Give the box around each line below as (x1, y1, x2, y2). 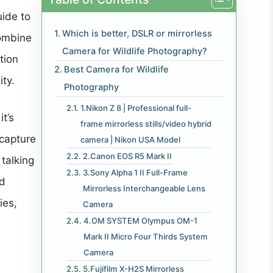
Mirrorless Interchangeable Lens (82, 183, 205, 194)
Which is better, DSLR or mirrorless (62, 28, 212, 40)
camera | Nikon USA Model (80, 135, 180, 145)
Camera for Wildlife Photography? (62, 46, 207, 57)
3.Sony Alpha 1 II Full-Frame (82, 168, 188, 178)
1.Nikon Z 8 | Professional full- (80, 103, 191, 113)
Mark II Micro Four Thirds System (83, 232, 208, 242)
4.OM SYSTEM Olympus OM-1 (83, 216, 197, 226)
